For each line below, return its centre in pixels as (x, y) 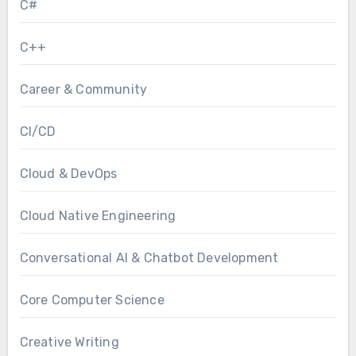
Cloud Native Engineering (98, 216)
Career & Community (83, 90)
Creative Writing (69, 342)
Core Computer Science (92, 300)
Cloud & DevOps (68, 174)
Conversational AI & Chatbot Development (149, 258)
